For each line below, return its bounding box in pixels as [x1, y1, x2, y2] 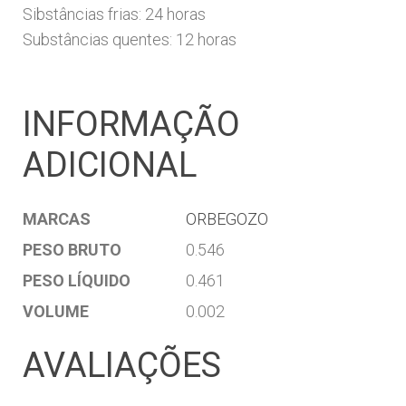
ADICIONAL [23, 144, 197, 185]
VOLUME [23, 301, 89, 321]
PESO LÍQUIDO [23, 270, 130, 290]
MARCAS [23, 208, 91, 228]
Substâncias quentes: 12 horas [23, 29, 237, 49]
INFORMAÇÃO [23, 103, 240, 144]
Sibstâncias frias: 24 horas [23, 4, 206, 24]
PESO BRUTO [23, 239, 121, 259]
